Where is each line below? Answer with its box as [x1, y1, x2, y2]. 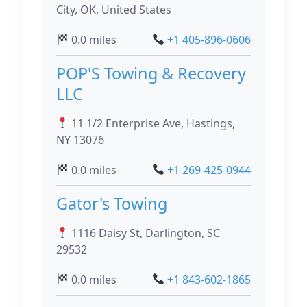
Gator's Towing [56, 192, 167, 214]
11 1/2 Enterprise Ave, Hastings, [69, 115, 236, 131]
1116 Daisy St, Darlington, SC [69, 225, 221, 241]
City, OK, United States [56, 1, 171, 17]
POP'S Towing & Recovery [56, 62, 246, 84]
